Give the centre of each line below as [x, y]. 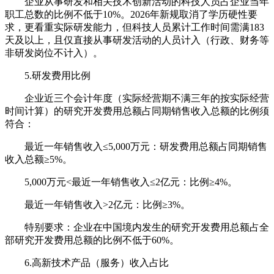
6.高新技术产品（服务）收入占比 [87, 262]
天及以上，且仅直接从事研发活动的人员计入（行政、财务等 [137, 40]
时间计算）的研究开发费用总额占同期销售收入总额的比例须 [137, 111]
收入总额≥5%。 [39, 159]
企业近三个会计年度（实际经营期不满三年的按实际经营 [137, 98]
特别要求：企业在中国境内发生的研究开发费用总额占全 [137, 227]
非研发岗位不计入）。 [54, 53]
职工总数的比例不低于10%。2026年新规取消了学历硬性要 [131, 14]
